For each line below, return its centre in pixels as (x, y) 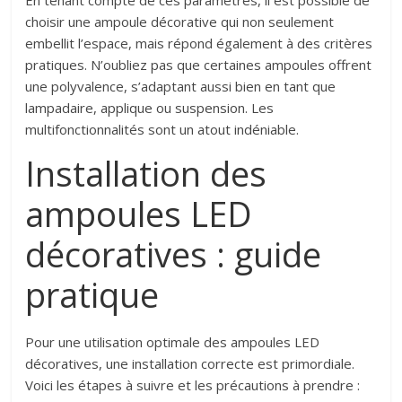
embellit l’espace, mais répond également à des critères (199, 44)
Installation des (146, 174)
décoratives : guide (174, 254)
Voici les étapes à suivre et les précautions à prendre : (193, 385)
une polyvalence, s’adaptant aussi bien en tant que (181, 87)
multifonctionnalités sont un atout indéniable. (162, 130)
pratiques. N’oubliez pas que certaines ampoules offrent (199, 65)
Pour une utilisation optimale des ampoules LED (173, 342)
